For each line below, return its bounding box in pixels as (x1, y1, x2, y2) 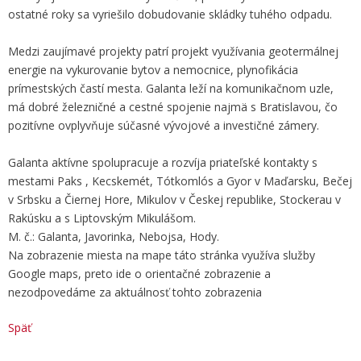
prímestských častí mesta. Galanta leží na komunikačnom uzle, (8, 81, 334, 96)
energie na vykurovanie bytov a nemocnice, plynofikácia (8, 62, 298, 77)
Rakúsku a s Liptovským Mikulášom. (8, 210, 196, 226)
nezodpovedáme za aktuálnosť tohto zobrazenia (8, 284, 262, 300)
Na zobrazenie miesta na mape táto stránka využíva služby (8, 247, 315, 263)
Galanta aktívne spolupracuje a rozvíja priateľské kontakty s (8, 155, 317, 170)
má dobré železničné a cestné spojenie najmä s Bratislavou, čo (8, 99, 338, 114)
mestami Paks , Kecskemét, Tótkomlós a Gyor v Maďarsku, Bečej (8, 173, 352, 189)
